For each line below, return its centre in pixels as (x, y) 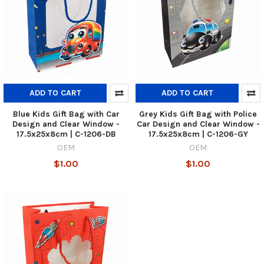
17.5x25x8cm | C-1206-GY (198, 134)
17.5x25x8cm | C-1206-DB (66, 134)
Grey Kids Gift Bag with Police (198, 114)
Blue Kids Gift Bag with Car (66, 114)
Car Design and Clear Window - (198, 124)
